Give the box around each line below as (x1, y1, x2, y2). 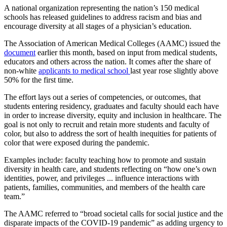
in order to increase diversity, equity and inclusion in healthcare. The (4, 111, 221, 120)
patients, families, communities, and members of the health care (4, 183, 205, 192)
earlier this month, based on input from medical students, (35, 48, 217, 57)
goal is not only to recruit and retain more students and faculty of (4, 120, 209, 129)
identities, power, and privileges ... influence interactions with (4, 174, 199, 183)
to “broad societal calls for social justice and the (72, 209, 223, 218)
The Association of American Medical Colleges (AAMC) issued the (4, 39, 220, 48)
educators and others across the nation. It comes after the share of (4, 57, 211, 66)
